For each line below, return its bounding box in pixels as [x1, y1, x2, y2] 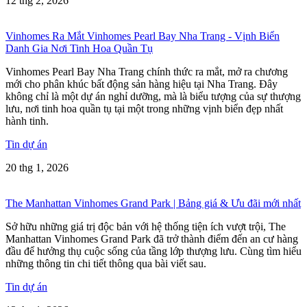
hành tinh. [5, 114, 49, 127]
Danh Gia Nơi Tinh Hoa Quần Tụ [5, 42, 153, 54]
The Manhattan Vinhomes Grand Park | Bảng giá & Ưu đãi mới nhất [5, 197, 301, 209]
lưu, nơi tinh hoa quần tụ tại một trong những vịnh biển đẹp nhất [5, 102, 283, 114]
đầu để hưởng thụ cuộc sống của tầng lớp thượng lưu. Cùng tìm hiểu [5, 245, 302, 257]
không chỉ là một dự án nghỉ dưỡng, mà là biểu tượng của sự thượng [5, 90, 301, 102]
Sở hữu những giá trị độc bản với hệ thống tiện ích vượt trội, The [5, 220, 286, 232]
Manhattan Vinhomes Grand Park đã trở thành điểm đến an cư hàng [5, 232, 298, 245]
